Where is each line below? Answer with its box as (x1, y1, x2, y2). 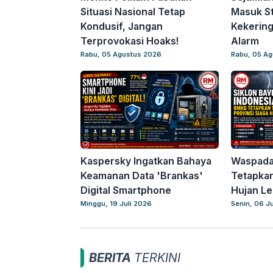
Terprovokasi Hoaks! (80, 35, 179, 47)
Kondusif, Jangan (80, 20, 163, 32)
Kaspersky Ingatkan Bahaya (80, 155, 211, 167)
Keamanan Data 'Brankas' (80, 169, 203, 182)
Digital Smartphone (80, 184, 171, 196)
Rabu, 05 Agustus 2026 (80, 50, 161, 58)
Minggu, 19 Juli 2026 (80, 199, 152, 208)
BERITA (89, 250, 131, 265)
